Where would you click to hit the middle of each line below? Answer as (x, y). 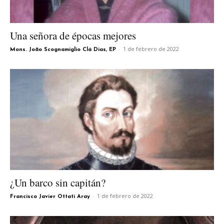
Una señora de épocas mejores (73, 36)
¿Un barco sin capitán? (58, 182)
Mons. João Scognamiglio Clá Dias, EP (63, 50)
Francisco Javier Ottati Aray (50, 196)
